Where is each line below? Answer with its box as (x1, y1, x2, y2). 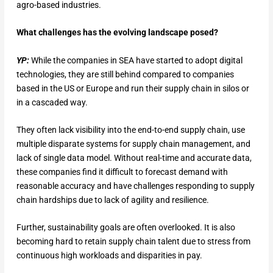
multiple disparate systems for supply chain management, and (16, 138, 250, 149)
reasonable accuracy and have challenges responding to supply (16, 180, 255, 191)
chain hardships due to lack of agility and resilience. (16, 194, 209, 205)
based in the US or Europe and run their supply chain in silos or (16, 83, 249, 93)
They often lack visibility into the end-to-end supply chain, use (16, 124, 245, 135)
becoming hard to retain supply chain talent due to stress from (16, 236, 250, 247)
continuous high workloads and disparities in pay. (16, 250, 202, 261)
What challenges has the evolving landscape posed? (16, 27, 218, 38)
